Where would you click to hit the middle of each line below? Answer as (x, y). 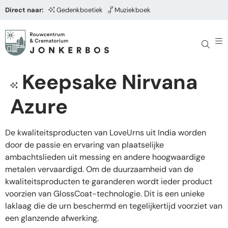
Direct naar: (24, 10)
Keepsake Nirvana (110, 82)
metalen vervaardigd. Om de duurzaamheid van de (99, 169)
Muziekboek (133, 10)
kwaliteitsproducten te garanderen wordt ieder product (109, 181)
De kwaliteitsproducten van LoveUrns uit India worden (106, 133)
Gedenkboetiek (80, 10)
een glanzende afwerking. (52, 218)
